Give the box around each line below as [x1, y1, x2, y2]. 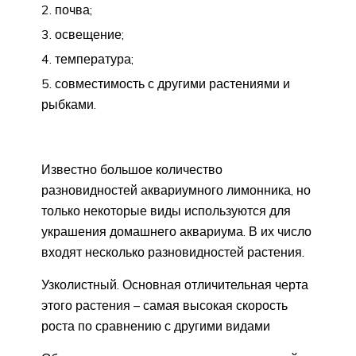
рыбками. [41, 95, 96, 112]
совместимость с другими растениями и [55, 75, 290, 91]
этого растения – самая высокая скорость [41, 296, 288, 313]
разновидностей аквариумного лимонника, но [41, 181, 311, 198]
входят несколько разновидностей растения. [41, 243, 304, 260]
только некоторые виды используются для [41, 202, 291, 219]
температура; [55, 50, 133, 67]
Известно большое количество [41, 161, 222, 177]
